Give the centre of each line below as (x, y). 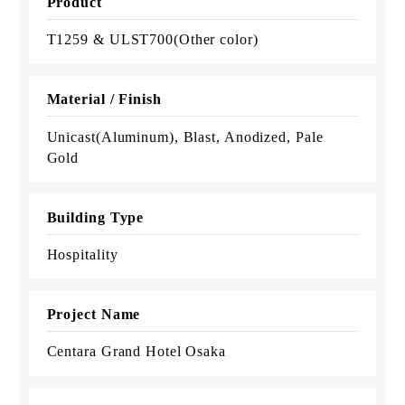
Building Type (95, 217)
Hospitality (82, 255)
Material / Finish (104, 99)
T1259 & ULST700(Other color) (152, 40)
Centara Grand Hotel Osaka (136, 352)
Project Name (94, 315)
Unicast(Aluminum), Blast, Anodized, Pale (185, 137)
